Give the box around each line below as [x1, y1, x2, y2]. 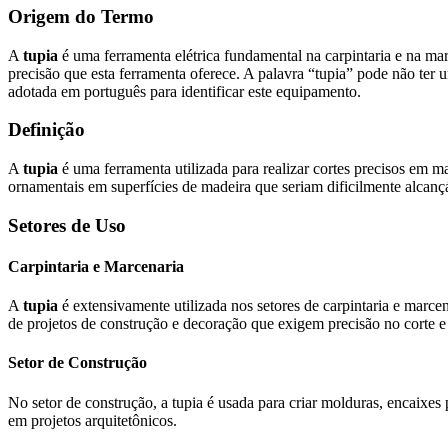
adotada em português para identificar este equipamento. [8, 82, 361, 100]
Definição [8, 119, 85, 141]
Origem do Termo [8, 5, 154, 27]
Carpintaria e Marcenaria [8, 257, 184, 275]
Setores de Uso [8, 214, 126, 236]
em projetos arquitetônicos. [8, 411, 177, 429]
